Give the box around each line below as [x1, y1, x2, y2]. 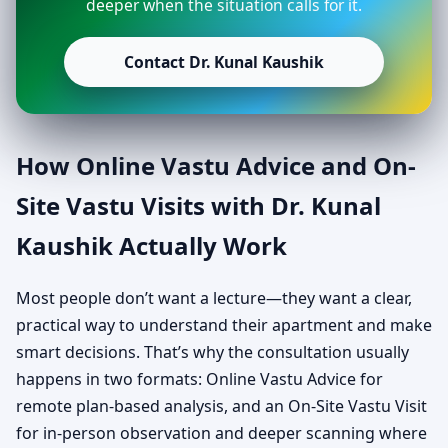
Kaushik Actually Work [16, 228, 287, 262]
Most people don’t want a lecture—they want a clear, [16, 287, 412, 310]
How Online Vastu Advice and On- [16, 148, 416, 182]
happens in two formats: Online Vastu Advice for [16, 368, 383, 391]
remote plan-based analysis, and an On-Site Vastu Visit [16, 395, 427, 418]
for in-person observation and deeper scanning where [16, 422, 427, 445]
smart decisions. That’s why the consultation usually [16, 341, 409, 364]
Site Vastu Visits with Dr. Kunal [16, 188, 381, 222]
